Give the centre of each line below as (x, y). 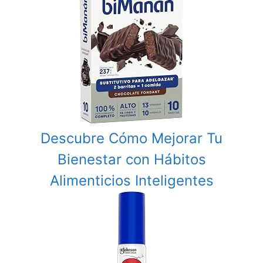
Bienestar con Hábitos (131, 159)
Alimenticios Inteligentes (131, 181)
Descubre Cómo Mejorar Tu (131, 138)
